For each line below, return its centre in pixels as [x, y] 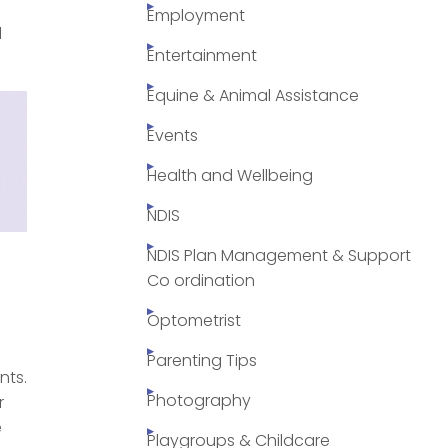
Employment [196, 16]
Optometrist [194, 321]
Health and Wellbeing [230, 176]
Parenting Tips [202, 361]
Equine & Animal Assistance [253, 96]
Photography [199, 401]
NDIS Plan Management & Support [279, 256]
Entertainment [202, 56]
